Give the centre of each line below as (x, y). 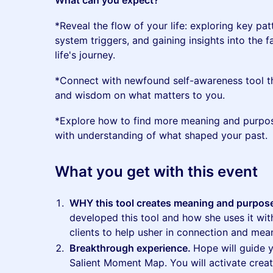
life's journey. (85, 55)
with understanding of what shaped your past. (161, 135)
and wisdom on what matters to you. (140, 95)
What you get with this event (156, 172)
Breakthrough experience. (131, 248)
